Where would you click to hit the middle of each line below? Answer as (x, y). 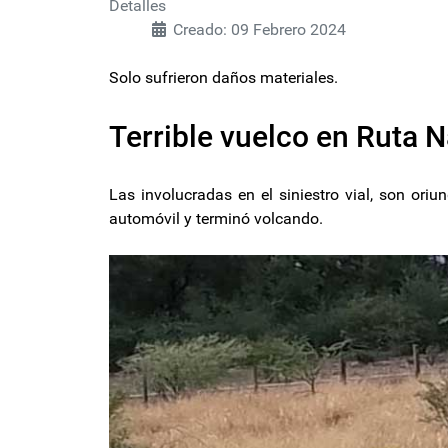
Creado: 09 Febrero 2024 (259, 29)
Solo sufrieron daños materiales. (223, 77)
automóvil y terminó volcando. (218, 218)
